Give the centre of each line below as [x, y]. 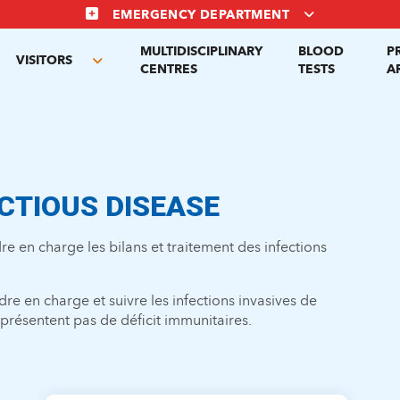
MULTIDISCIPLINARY [201, 51]
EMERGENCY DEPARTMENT [200, 15]
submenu [127, 90]
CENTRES [168, 69]
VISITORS [44, 60]
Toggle [119, 70]
